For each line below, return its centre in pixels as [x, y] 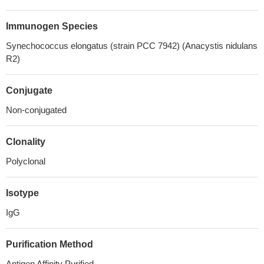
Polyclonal [26, 161]
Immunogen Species [52, 26]
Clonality [26, 142]
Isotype [22, 193]
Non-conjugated [36, 110]
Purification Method [49, 244]
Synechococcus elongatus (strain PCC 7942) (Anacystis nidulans [132, 46]
